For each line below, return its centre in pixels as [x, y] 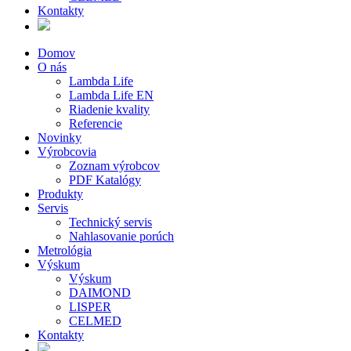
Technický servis [110, 222]
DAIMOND [100, 293]
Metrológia [65, 250]
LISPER [90, 307]
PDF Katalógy [105, 180]
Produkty [60, 194]
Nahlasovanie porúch [121, 236]
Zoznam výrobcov [114, 166]
